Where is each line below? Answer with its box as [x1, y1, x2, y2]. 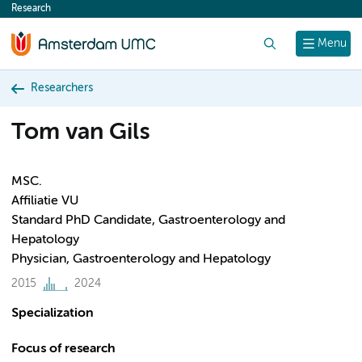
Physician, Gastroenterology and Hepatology [11, 253, 271, 266]
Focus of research [11, 343, 116, 356]
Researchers [31, 82, 93, 94]
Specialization [11, 307, 94, 320]
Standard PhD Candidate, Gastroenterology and [11, 214, 285, 227]
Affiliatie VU [11, 195, 78, 208]
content [19, 6, 65, 19]
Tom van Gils [11, 121, 149, 145]
